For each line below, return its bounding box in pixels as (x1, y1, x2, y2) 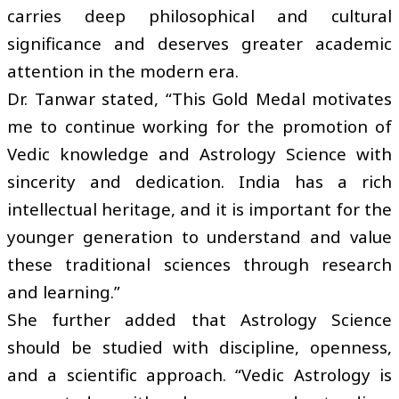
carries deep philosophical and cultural (7, 4, 392, 27)
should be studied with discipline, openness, (7, 335, 392, 358)
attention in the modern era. (7, 59, 239, 82)
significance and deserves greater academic (7, 31, 392, 54)
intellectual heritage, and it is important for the (7, 197, 392, 220)
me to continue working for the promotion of (7, 114, 392, 137)
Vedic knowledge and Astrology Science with (7, 142, 392, 165)
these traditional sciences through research (7, 252, 392, 275)
